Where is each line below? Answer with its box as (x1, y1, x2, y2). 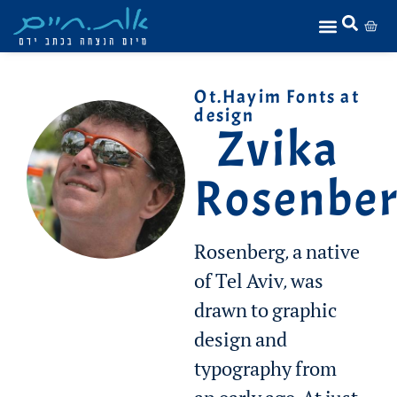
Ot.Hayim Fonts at (194, 85, 360, 109)
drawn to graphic (194, 305, 338, 325)
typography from (194, 363, 338, 384)
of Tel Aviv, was (194, 276, 324, 296)
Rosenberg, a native (194, 246, 361, 267)
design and (194, 334, 288, 354)
